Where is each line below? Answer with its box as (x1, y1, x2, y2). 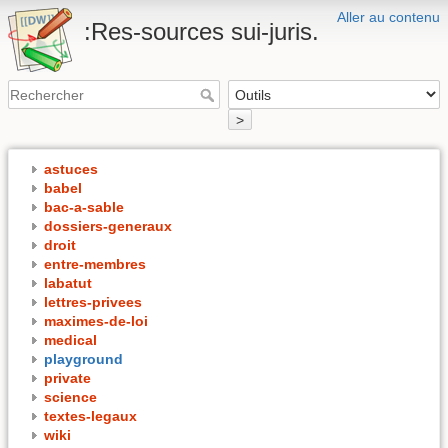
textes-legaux (44, 407, 137, 424)
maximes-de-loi (44, 312, 148, 329)
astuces (44, 160, 98, 177)
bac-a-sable (44, 198, 124, 215)
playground (44, 350, 123, 367)
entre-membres (44, 255, 146, 272)
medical (44, 331, 97, 348)
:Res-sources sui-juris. (84, 18, 319, 45)
